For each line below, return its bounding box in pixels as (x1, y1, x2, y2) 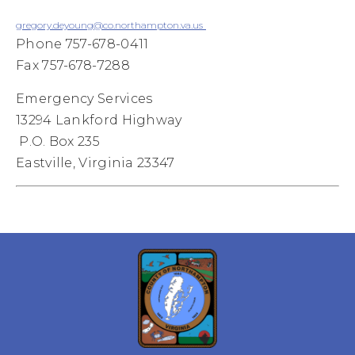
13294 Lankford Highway (16, 113, 182, 128)
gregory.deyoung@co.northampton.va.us (16, 19, 203, 31)
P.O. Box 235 (16, 134, 100, 149)
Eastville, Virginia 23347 (16, 155, 175, 170)
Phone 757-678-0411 (16, 36, 149, 52)
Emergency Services (16, 91, 153, 106)
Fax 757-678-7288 (16, 58, 130, 73)
